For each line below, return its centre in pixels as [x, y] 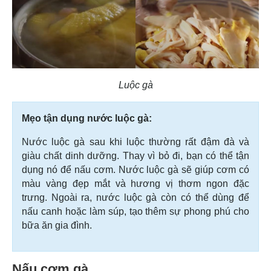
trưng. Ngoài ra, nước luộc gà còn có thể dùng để [135, 198]
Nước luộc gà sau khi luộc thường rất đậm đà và [135, 142]
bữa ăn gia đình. [57, 226]
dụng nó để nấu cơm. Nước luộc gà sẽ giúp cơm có [135, 170]
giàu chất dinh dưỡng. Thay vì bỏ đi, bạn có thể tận [135, 156]
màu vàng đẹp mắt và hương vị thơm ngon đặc [135, 184]
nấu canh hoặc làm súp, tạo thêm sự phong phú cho [135, 212]
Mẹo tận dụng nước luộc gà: [87, 119]
